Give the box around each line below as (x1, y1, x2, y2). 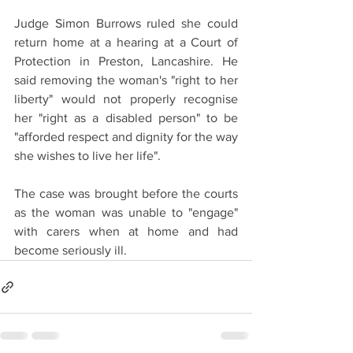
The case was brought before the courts (14, 187, 238, 200)
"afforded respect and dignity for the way (14, 130, 238, 143)
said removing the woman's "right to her (14, 73, 238, 87)
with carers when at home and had (14, 225, 238, 238)
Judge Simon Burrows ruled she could (14, 17, 238, 30)
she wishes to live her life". (14, 149, 161, 162)
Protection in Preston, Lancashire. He (14, 54, 238, 68)
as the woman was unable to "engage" (14, 206, 238, 219)
